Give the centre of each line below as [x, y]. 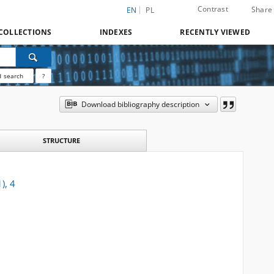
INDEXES [116, 32]
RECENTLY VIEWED [215, 32]
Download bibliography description [140, 104]
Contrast [213, 9]
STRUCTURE [61, 140]
